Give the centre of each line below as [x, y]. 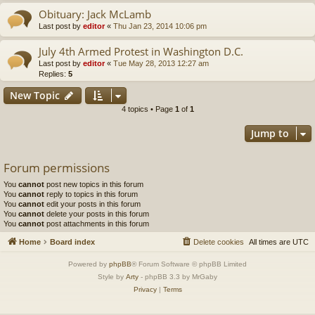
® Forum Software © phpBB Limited [189, 264]
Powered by [89, 264]
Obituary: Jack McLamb [95, 14]
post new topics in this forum [94, 184]
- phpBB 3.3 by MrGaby [178, 277]
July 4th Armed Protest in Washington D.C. [141, 51]
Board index [72, 242]
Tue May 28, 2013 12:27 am [161, 63]
